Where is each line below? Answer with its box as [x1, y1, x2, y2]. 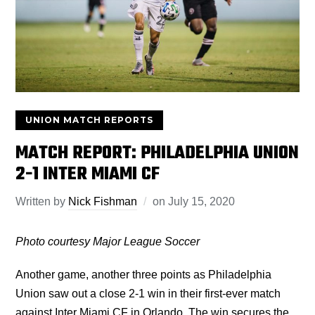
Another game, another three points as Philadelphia [15, 268, 272, 281]
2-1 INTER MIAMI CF [15, 160, 160, 188]
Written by [15, 195, 69, 207]
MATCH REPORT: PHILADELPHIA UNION [15, 139, 300, 167]
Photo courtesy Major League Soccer [15, 235, 200, 247]
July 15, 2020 [168, 195, 236, 207]
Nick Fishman [68, 195, 138, 207]
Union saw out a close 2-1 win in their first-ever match [15, 287, 281, 300]
